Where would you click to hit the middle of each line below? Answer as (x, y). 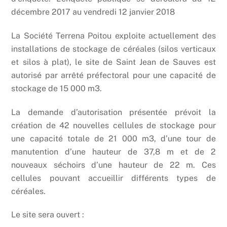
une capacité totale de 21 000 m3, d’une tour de (113, 138)
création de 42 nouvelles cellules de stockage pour (113, 125)
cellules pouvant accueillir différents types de (113, 178)
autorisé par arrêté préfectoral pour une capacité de (113, 75)
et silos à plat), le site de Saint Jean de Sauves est (113, 62)
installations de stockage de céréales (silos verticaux (113, 49)
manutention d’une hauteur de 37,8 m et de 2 (113, 152)
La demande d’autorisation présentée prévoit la (113, 112)
